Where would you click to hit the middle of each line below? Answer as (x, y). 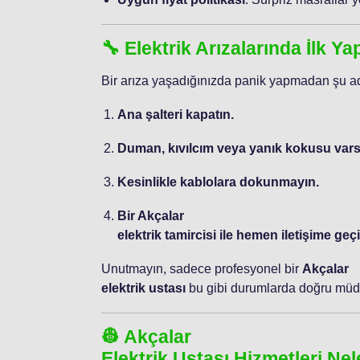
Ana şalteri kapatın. (176, 114)
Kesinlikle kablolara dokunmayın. (218, 182)
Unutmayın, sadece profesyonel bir (202, 268)
